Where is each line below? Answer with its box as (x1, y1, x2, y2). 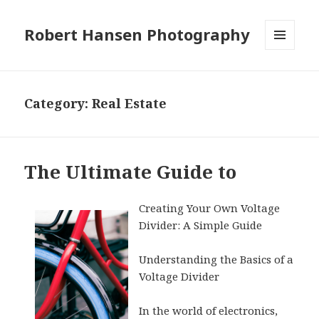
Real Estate (92, 95, 167, 113)
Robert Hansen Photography (24, 23, 251, 46)
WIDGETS (265, 73, 307, 86)
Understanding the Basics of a (139, 252, 294, 267)
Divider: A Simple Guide (139, 218, 263, 233)
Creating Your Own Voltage (139, 201, 281, 216)
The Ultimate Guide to (24, 159, 237, 185)
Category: (24, 95, 93, 113)
